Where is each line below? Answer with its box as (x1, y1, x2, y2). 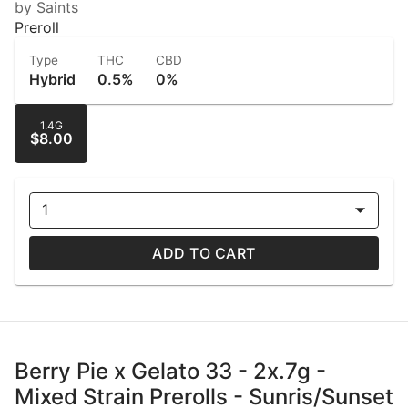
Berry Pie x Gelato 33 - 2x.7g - (15, 357, 326, 384)
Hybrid (29, 69, 76, 88)
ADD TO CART (152, 243, 256, 262)
